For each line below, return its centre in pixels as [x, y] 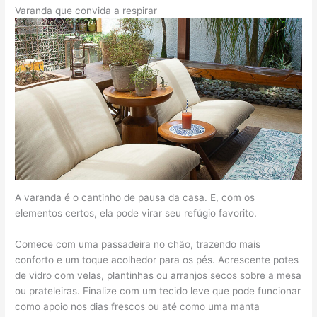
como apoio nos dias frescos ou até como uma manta [138, 306]
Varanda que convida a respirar [86, 10]
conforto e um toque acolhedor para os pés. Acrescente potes [157, 259]
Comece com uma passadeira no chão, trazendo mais [138, 244]
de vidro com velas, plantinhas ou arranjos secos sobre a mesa [158, 275]
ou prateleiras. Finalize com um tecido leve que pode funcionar [158, 290]
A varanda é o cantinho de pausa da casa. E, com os [135, 197]
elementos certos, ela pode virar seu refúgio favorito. [136, 213]
